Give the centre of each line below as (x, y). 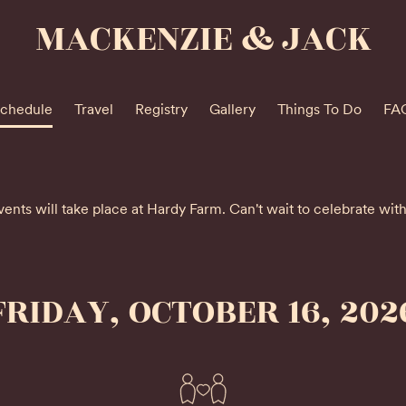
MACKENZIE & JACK (203, 39)
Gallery (232, 109)
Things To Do (319, 109)
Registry (161, 109)
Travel (93, 109)
